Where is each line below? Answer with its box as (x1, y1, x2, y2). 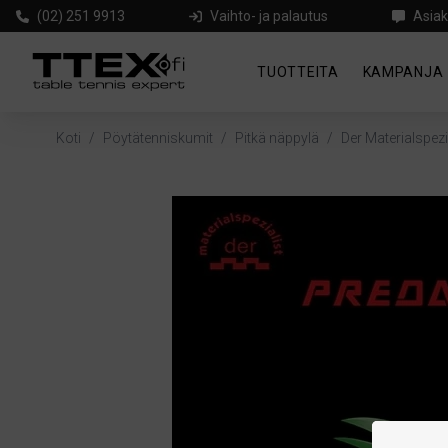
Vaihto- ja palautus (210, 8, 328, 24)
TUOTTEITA (257, 64, 339, 80)
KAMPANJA (362, 64, 444, 80)
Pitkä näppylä (235, 130, 319, 146)
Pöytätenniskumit (103, 130, 213, 146)
